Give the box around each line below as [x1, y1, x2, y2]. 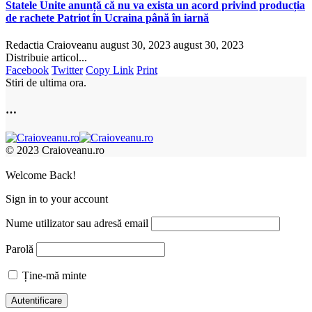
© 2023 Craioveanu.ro [6, 143, 104, 156]
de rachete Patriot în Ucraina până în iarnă [6, 11, 209, 24]
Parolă [6, 242, 33, 255]
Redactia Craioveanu [6, 39, 97, 52]
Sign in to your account [6, 192, 108, 205]
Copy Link [86, 64, 134, 77]
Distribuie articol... [6, 52, 87, 64]
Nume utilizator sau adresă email [6, 217, 148, 229]
